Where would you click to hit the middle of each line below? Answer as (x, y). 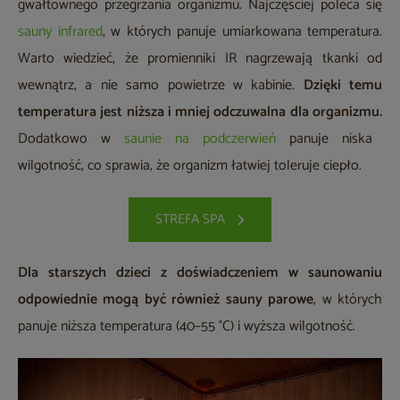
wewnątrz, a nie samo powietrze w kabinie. (161, 86)
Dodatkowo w (71, 139)
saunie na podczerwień (200, 139)
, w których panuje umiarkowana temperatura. (242, 32)
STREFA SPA (190, 220)
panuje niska (324, 139)
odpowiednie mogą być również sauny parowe (166, 300)
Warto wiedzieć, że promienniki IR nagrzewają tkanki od (200, 59)
